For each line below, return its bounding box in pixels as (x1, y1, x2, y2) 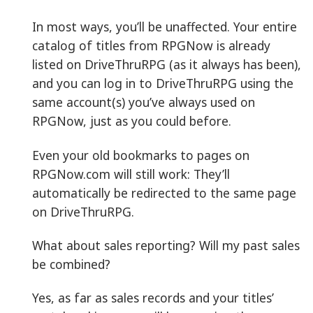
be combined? (32, 256, 110, 273)
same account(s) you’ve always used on (32, 94, 255, 111)
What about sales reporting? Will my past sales (32, 237, 300, 254)
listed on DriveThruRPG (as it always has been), (32, 56, 301, 73)
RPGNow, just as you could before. (32, 112, 231, 130)
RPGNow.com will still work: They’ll (32, 165, 230, 182)
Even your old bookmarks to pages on (32, 146, 249, 163)
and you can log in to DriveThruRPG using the (32, 75, 293, 92)
